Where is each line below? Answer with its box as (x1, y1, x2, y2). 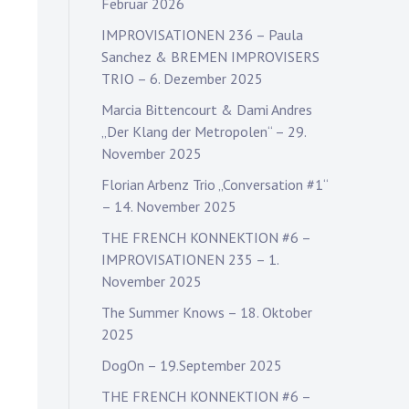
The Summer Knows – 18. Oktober (101, 303, 312, 321)
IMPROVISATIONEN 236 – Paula (101, 26, 303, 44)
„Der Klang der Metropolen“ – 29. (101, 122, 306, 141)
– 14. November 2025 (101, 197, 236, 215)
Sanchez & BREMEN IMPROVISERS (101, 47, 320, 66)
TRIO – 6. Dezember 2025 (101, 69, 263, 88)
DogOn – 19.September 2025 (101, 356, 282, 374)
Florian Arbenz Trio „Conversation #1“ (101, 175, 328, 194)
